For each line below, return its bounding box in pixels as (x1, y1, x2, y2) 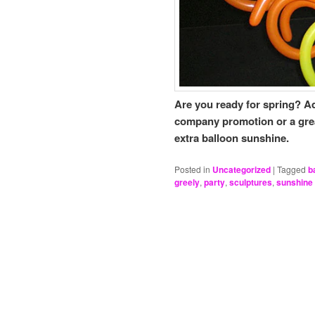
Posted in (174, 162, 210, 175)
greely (174, 175, 200, 188)
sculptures (229, 175, 272, 188)
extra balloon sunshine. (174, 129, 289, 146)
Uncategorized (212, 162, 271, 176)
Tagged (277, 162, 306, 175)
